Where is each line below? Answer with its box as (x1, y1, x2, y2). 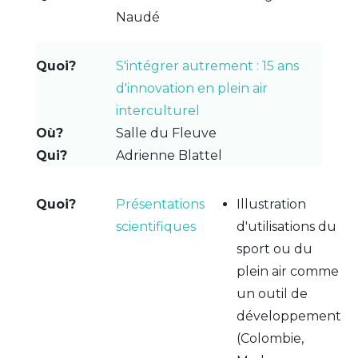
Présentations (115, 196, 205, 212)
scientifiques (115, 218, 196, 234)
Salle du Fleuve (115, 125, 217, 141)
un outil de (236, 285, 308, 301)
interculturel (115, 102, 200, 118)
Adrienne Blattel (115, 147, 222, 163)
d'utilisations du (236, 218, 336, 234)
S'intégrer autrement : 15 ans (115, 58, 299, 74)
